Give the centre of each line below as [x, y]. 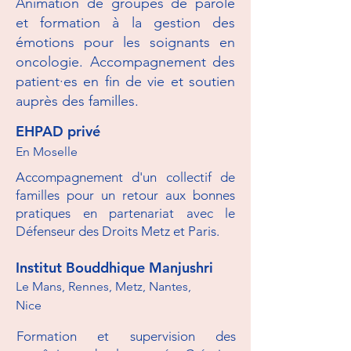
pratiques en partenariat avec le [125, 213]
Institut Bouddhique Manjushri [114, 268]
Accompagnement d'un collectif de [125, 177]
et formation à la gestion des [125, 23]
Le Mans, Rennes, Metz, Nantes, [103, 286]
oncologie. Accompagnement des [125, 62]
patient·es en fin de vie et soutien [125, 81]
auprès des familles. [77, 101]
